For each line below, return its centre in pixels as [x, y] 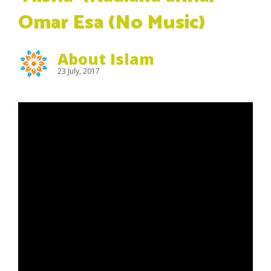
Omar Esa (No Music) [112, 23]
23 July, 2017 [79, 71]
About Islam [106, 59]
